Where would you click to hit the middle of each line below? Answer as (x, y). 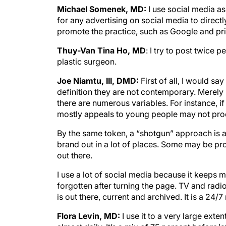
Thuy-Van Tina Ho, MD (101, 50)
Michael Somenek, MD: (103, 9)
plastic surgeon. (87, 62)
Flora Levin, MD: (89, 216)
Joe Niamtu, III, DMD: (98, 81)
